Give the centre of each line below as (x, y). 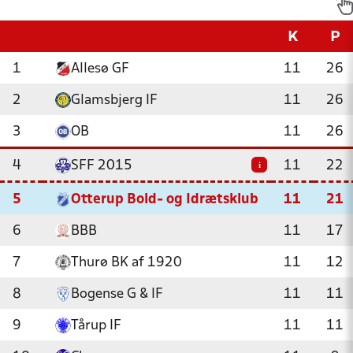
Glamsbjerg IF (114, 100)
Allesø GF (100, 69)
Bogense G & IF (117, 294)
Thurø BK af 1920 (126, 263)
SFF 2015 (102, 166)
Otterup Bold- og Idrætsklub (165, 200)
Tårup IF (96, 326)
